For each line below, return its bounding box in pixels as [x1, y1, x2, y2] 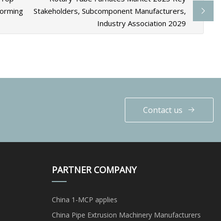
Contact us [143, 104, 183, 115]
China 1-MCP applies [51, 194, 117, 204]
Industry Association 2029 [97, 18, 186, 28]
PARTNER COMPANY [51, 163, 137, 176]
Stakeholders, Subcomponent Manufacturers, [34, 5, 186, 16]
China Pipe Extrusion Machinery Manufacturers [51, 210, 201, 220]
